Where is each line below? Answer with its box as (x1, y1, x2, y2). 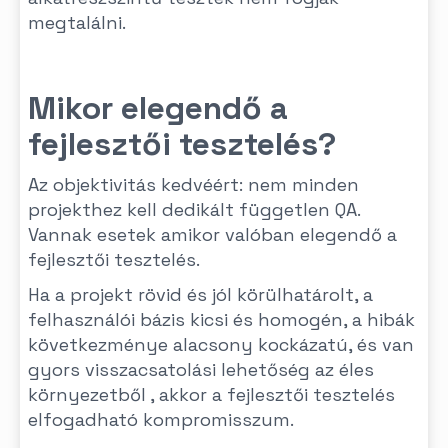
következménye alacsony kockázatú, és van (28, 333, 414, 356)
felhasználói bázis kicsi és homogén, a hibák (28, 308, 415, 331)
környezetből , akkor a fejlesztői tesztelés (28, 383, 395, 406)
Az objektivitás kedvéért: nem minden (28, 173, 359, 196)
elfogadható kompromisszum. (28, 408, 294, 431)
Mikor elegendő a (28, 88, 288, 128)
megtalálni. (28, 11, 126, 34)
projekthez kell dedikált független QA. (28, 198, 360, 221)
